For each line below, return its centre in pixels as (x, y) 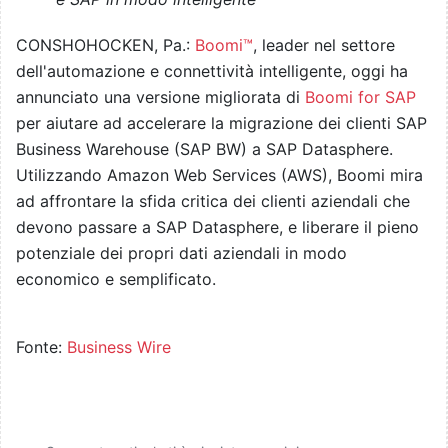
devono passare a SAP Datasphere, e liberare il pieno (217, 227)
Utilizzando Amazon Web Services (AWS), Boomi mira (219, 175)
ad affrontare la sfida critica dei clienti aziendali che (213, 201)
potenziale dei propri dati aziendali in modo (181, 253)
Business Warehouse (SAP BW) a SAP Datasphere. (204, 149)
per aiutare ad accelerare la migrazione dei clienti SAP (221, 123)
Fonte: (41, 347)
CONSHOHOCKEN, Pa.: (105, 45)
